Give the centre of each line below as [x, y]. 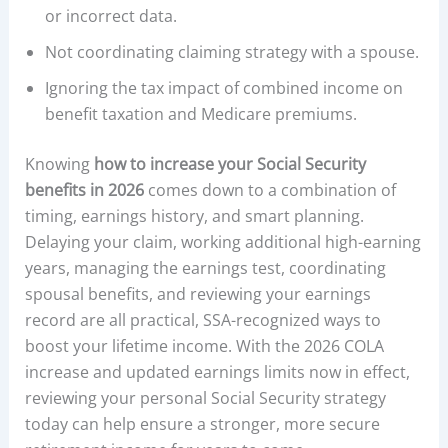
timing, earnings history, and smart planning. [194, 215]
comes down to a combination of [269, 189]
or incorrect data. [110, 15]
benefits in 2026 [84, 189]
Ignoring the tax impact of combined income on [223, 87]
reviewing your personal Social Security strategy [205, 397]
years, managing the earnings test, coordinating [205, 267]
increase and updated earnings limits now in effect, [217, 371]
